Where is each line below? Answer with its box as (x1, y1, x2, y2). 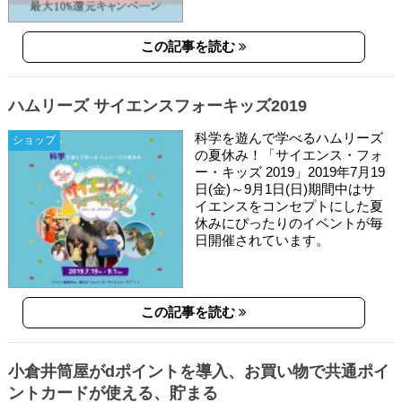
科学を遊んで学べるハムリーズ (195, 130, 384, 146)
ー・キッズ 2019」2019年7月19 (195, 164, 386, 180)
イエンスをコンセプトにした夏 (195, 198, 384, 214)
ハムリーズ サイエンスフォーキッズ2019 (7, 97, 307, 116)
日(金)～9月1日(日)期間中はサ (195, 181, 376, 197)
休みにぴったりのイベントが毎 (195, 215, 384, 232)
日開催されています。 (195, 232, 330, 249)
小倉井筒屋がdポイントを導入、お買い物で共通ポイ (7, 363, 389, 381)
